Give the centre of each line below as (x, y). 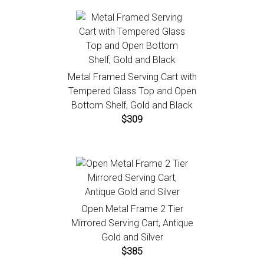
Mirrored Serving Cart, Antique (132, 223)
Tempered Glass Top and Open (132, 91)
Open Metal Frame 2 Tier (132, 209)
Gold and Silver (132, 237)
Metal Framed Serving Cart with (132, 77)
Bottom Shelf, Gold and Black (132, 105)
